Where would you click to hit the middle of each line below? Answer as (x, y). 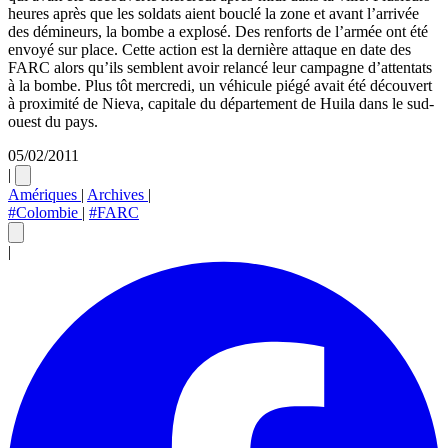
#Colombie (45, 212)
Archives (117, 194)
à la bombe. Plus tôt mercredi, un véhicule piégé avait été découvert (220, 85)
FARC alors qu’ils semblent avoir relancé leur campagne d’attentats (220, 67)
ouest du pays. (53, 121)
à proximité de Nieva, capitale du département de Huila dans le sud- (221, 103)
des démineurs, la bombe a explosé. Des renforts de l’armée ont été (218, 31)
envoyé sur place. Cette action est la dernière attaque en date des (209, 49)
